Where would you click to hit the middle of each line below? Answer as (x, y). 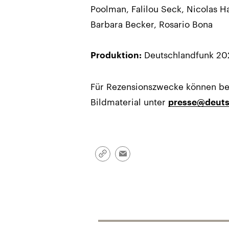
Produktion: (116, 55)
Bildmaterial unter (129, 101)
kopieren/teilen (127, 166)
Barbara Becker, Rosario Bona (152, 24)
